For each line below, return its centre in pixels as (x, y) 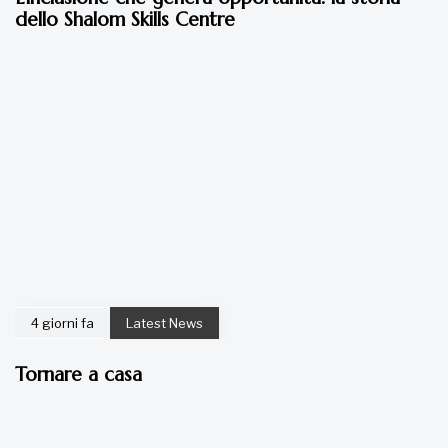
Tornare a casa (78, 374)
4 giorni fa (62, 323)
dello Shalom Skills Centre (125, 19)
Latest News (164, 323)
